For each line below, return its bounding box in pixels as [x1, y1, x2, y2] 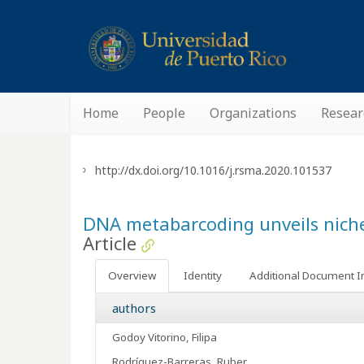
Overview [108, 268, 156, 283]
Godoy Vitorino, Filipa [112, 330, 217, 344]
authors [112, 300, 156, 316]
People [143, 104, 185, 122]
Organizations [210, 104, 297, 122]
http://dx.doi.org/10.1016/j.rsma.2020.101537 [95, 162, 331, 178]
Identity [184, 268, 222, 283]
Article [83, 231, 136, 255]
